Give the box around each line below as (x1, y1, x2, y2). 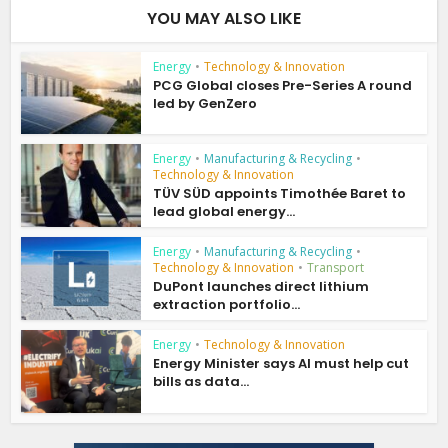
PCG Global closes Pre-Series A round (153, 75, 413, 95)
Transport (307, 259, 365, 276)
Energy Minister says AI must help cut (153, 353, 410, 373)
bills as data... (153, 371, 250, 391)
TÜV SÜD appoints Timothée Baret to (153, 184, 407, 204)
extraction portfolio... (153, 295, 301, 314)
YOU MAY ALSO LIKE (147, 6, 301, 30)
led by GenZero (153, 93, 258, 113)
